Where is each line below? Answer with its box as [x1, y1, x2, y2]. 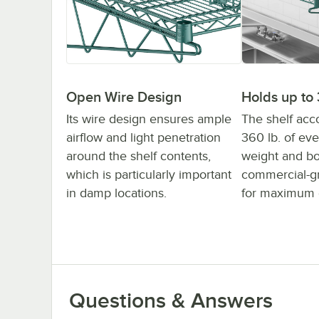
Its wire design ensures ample [66, 111, 231, 126]
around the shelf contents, [66, 148, 211, 163]
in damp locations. [66, 185, 167, 200]
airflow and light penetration [66, 130, 221, 145]
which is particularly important [66, 167, 231, 182]
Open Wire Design [66, 88, 182, 105]
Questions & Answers [69, 288, 273, 313]
